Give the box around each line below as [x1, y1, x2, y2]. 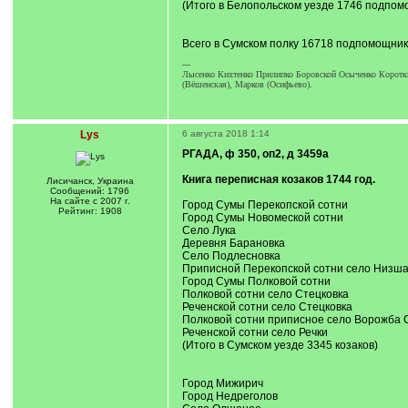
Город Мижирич [181, 377, 263, 390]
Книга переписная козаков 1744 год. [181, 173, 375, 186]
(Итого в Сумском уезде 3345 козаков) [181, 339, 378, 352]
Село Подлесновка [181, 250, 280, 262]
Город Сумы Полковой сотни [181, 275, 331, 288]
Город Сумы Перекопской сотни [181, 199, 348, 211]
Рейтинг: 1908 [57, 206, 122, 216]
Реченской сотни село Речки [181, 326, 328, 339]
